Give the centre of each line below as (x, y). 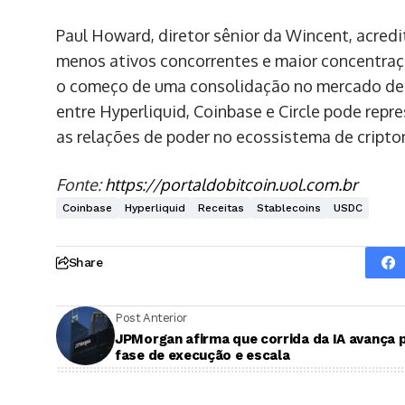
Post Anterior (151, 317)
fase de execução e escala (202, 355)
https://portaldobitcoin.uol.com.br (231, 185)
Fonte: (80, 185)
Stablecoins (289, 208)
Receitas (221, 208)
